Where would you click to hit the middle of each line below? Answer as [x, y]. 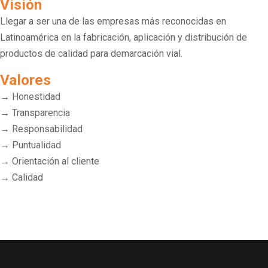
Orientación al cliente [56, 161]
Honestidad [36, 96]
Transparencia [41, 112]
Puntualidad [36, 145]
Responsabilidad [47, 129]
